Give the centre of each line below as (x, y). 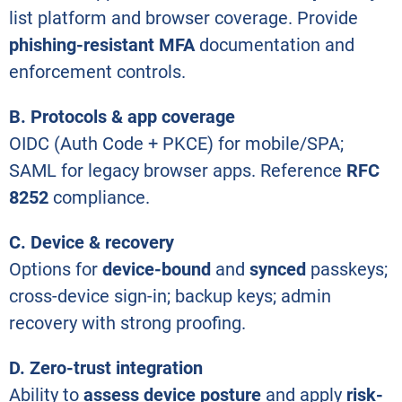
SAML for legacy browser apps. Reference (178, 170)
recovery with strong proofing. (127, 323)
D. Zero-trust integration (106, 367)
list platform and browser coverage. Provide (184, 17)
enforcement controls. (97, 71)
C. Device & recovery (92, 242)
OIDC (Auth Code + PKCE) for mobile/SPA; (176, 143)
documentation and (275, 44)
